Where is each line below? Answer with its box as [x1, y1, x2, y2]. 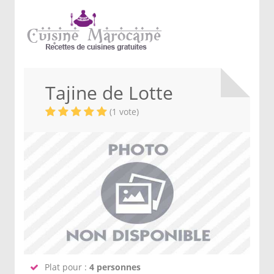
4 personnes [89, 261, 141, 273]
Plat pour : [45, 261, 89, 273]
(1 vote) [109, 106, 139, 117]
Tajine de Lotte [45, 80, 173, 105]
